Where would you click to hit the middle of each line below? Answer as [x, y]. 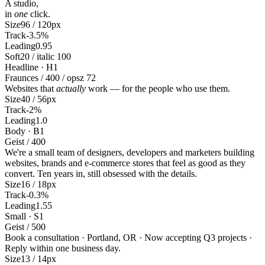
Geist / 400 [25, 141]
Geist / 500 [25, 227]
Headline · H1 [31, 67]
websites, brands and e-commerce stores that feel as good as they [125, 163]
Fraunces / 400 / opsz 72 [50, 77]
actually [71, 88]
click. [39, 14]
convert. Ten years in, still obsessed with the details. [101, 173]
